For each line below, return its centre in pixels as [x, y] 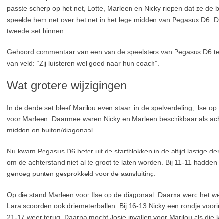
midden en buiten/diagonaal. [51, 130]
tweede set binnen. [36, 31]
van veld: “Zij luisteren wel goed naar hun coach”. [83, 63]
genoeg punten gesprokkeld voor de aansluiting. [81, 174]
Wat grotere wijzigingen [67, 85]
